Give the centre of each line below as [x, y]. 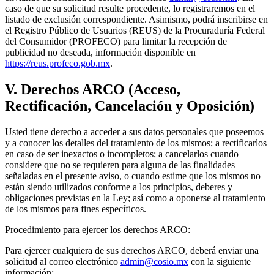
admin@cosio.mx [154, 261]
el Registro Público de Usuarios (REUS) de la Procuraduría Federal [135, 31]
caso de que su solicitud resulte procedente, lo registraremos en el [130, 9]
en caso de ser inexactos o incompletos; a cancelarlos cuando [122, 154]
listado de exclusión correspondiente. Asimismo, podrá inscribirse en [136, 20]
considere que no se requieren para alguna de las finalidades [120, 165]
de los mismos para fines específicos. [76, 209]
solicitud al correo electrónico [63, 261]
